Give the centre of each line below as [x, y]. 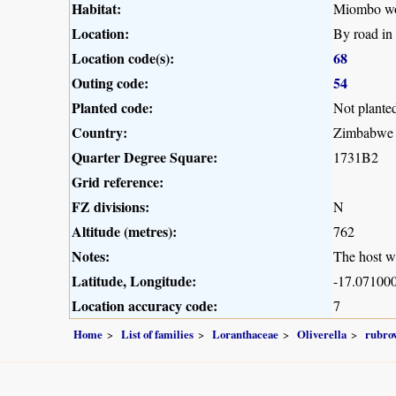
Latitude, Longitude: [134, 281]
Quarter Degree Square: [145, 157]
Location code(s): [123, 58]
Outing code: [110, 83]
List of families [157, 334]
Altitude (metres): [124, 232]
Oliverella [322, 334]
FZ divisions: [110, 207]
